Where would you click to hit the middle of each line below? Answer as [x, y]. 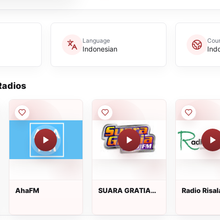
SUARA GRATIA [125, 190]
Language [96, 40]
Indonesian [100, 49]
